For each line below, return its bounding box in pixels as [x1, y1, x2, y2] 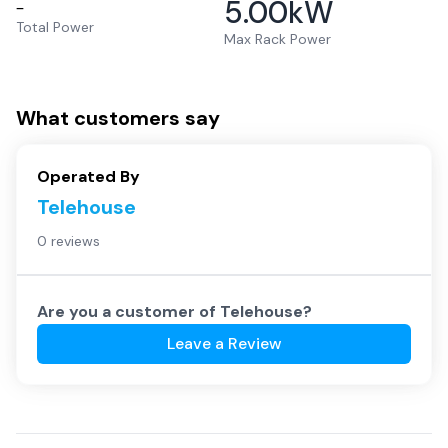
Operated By [37, 166, 140, 187]
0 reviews [37, 232, 100, 250]
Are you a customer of [37, 301, 220, 322]
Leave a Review [166, 333, 282, 354]
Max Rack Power [224, 30, 331, 48]
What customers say [16, 105, 220, 131]
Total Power [16, 18, 94, 36]
